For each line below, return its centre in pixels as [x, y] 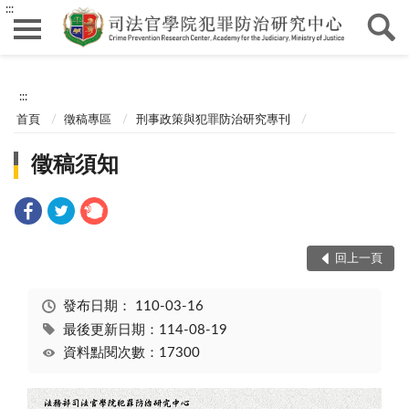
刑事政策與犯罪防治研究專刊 [213, 120]
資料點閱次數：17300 [131, 353]
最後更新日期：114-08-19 [145, 330]
